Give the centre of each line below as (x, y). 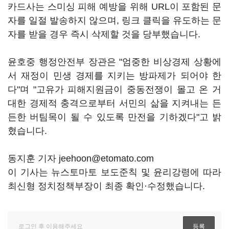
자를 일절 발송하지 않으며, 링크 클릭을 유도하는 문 (114, 20)
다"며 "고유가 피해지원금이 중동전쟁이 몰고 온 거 (114, 89)
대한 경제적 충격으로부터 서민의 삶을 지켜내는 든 (114, 103)
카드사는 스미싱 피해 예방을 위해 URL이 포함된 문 (114, 7)
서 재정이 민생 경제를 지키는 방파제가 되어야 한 (114, 76)
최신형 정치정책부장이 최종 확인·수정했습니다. (106, 186)
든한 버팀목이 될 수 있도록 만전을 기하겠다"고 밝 (114, 117)
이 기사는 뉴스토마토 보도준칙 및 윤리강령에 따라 (114, 172)
